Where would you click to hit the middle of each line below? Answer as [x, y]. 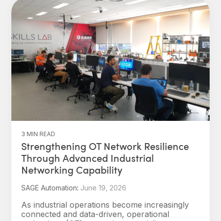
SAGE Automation [49, 188]
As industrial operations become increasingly [105, 205]
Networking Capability [72, 170]
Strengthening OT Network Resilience [105, 146]
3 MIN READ [38, 134]
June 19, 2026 [103, 188]
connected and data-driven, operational [95, 214]
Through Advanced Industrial [88, 158]
